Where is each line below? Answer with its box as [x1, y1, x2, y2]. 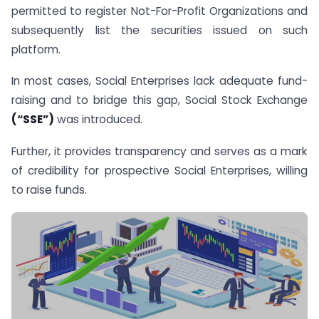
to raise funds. [11, 182, 87, 198]
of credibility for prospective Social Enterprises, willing [11, 163, 308, 179]
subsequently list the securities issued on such [11, 22, 308, 38]
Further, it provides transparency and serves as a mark [11, 144, 308, 159]
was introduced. [54, 112, 142, 127]
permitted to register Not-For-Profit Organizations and [11, 3, 308, 19]
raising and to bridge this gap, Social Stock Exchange [11, 93, 308, 108]
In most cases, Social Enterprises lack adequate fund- [11, 73, 308, 89]
